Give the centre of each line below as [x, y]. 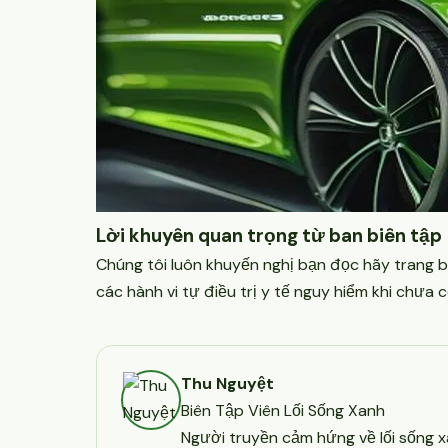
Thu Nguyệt [227, 383]
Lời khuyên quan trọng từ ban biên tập [269, 235]
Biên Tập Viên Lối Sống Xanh [283, 410]
